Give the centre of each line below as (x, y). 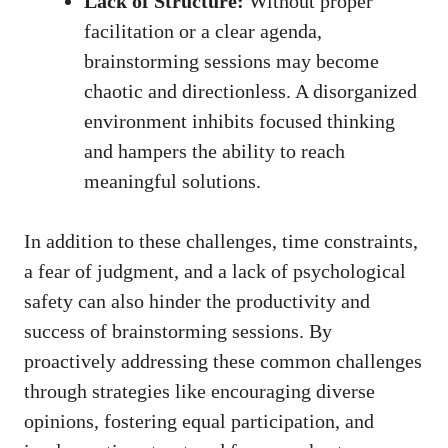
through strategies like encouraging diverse (199, 391)
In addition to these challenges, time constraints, (221, 241)
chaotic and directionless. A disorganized (250, 91)
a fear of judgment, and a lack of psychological (215, 271)
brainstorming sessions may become (231, 61)
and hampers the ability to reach (214, 151)
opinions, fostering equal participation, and (199, 421)
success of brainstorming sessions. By (178, 331)
